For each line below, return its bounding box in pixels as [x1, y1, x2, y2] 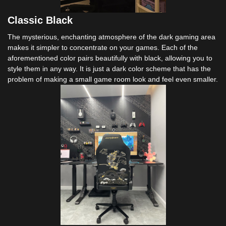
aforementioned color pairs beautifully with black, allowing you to [8, 53, 212, 62]
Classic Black [8, 14, 73, 26]
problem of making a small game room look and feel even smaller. [8, 75, 218, 83]
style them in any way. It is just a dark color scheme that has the [8, 64, 211, 73]
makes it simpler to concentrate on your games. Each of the [8, 43, 198, 51]
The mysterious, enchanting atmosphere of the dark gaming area [8, 32, 215, 41]
